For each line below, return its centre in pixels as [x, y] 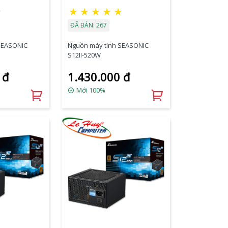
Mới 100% [90, 90]
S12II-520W [84, 55]
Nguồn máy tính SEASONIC [108, 45]
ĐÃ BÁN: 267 [88, 25]
